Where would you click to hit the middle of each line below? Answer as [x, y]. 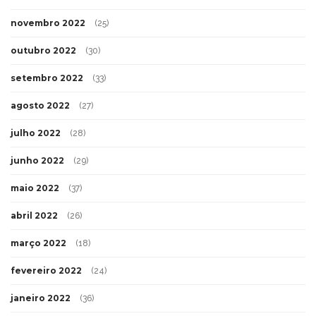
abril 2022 [34, 215]
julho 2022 [36, 133]
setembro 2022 [47, 78]
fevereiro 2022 [46, 270]
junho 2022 [37, 160]
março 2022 [38, 243]
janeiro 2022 [41, 298]
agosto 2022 [40, 105]
